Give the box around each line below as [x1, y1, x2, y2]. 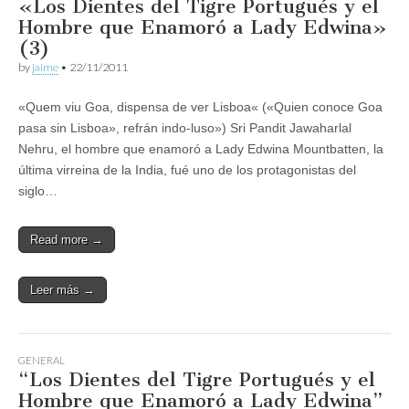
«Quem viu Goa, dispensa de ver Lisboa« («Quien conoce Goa [18, 99, 383, 114]
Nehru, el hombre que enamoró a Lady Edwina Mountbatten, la [18, 141, 383, 156]
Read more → [30, 232, 103, 246]
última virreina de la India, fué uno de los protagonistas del [18, 162, 356, 177]
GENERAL [18, 353, 65, 366]
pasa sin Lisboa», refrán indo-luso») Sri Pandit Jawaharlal [18, 120, 351, 135]
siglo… [18, 183, 58, 198]
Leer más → [30, 282, 95, 297]
